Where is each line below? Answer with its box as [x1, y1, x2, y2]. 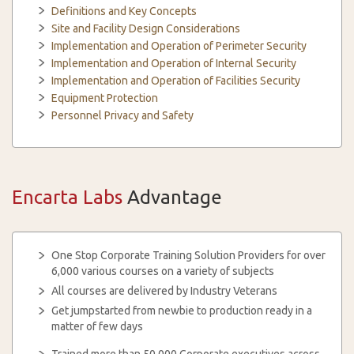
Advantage [122, 186, 222, 208]
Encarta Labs [12, 186, 122, 208]
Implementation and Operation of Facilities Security [51, 74, 300, 87]
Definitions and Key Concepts [51, 5, 197, 17]
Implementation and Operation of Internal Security [51, 57, 296, 70]
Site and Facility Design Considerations [51, 22, 240, 35]
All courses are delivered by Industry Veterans [51, 284, 277, 297]
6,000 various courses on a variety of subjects [51, 265, 274, 277]
